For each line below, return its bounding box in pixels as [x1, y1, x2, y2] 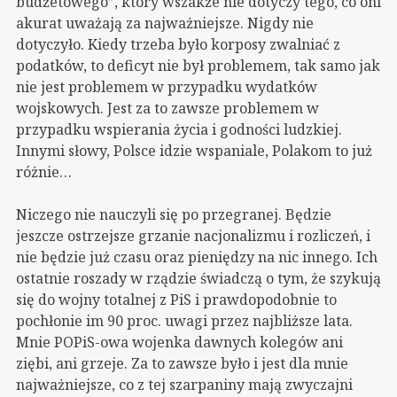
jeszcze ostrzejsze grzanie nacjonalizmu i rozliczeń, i [16, 225, 370, 245]
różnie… [16, 161, 72, 182]
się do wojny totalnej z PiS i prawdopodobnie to [16, 289, 337, 309]
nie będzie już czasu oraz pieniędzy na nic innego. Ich [16, 246, 378, 267]
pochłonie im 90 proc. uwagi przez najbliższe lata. [16, 310, 353, 331]
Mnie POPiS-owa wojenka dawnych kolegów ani [16, 331, 343, 352]
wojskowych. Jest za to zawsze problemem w [16, 97, 319, 118]
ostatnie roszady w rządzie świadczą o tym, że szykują [16, 268, 381, 288]
